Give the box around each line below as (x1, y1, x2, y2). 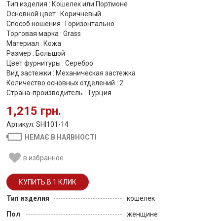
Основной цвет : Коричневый (6, 10, 101, 18)
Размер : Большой (6, 49, 65, 57)
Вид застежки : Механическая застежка (6, 69, 136, 77)
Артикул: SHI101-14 (6, 120, 69, 128)
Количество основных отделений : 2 (6, 79, 123, 87)
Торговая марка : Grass (6, 30, 81, 37)
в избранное (23, 154, 64, 162)
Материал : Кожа (6, 39, 61, 47)
